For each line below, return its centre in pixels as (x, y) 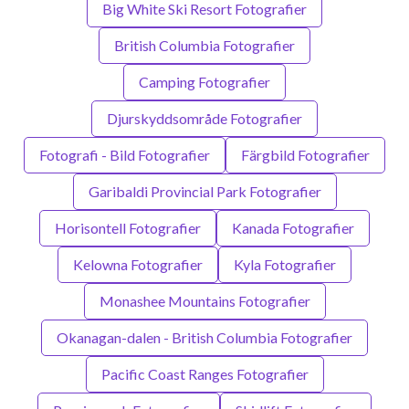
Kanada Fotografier (293, 227)
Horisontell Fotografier (128, 227)
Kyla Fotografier (285, 264)
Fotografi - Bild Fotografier (125, 154)
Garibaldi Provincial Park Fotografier (204, 191)
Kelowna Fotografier (138, 264)
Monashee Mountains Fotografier (204, 300)
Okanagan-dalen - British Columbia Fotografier (204, 337)
